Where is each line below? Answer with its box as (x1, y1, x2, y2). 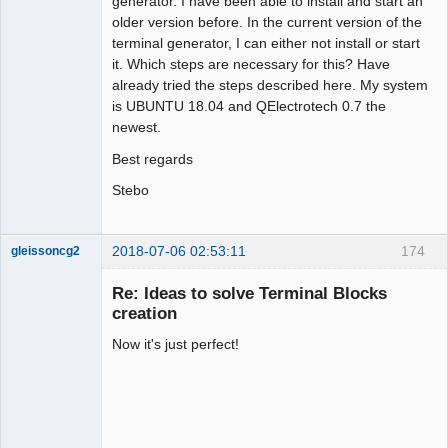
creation (112, 302, 177, 323)
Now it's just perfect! (112, 335, 239, 352)
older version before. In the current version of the (112, 14, 422, 31)
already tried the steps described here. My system (112, 77, 428, 94)
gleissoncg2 (11, 245, 80, 258)
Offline (26, 284, 65, 300)
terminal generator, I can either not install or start (112, 35, 420, 52)
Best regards (112, 150, 193, 167)
